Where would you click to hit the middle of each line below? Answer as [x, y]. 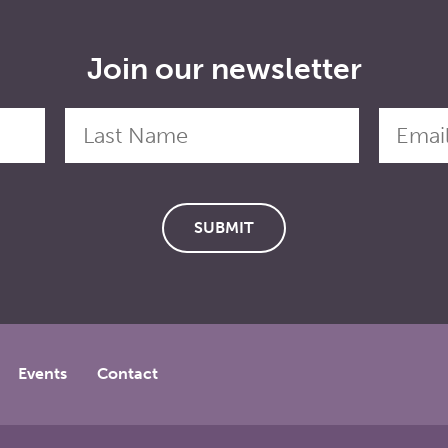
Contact [127, 373]
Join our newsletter [224, 69]
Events [42, 373]
